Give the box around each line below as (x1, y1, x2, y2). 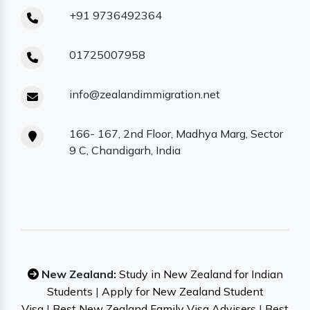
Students (46, 284, 93, 299)
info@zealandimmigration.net (69, 87, 220, 102)
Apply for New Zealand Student (101, 284, 264, 299)
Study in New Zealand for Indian (118, 267, 283, 282)
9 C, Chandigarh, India (69, 143, 181, 158)
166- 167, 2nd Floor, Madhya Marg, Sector (69, 127, 283, 141)
